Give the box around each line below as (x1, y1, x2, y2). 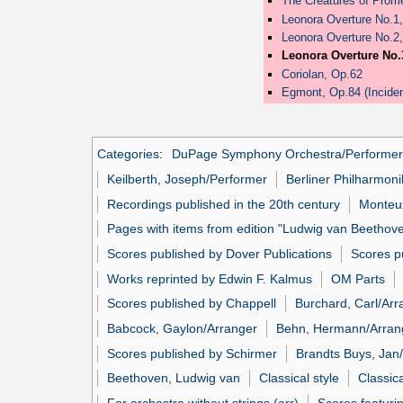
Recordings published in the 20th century (107, 196, 341, 211)
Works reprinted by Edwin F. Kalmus (107, 271, 313, 286)
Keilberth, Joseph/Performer (107, 171, 268, 186)
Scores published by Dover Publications (107, 246, 333, 261)
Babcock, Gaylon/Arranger (107, 320, 258, 336)
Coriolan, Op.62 (281, 67, 363, 81)
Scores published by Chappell (107, 296, 277, 311)
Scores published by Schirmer (107, 345, 278, 361)
